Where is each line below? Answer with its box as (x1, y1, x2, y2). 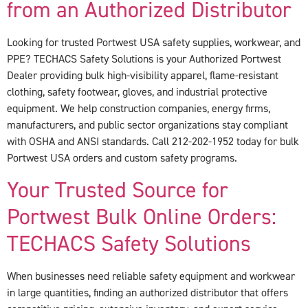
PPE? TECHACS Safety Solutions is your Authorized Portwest (7, 52, 281, 67)
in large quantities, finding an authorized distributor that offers (7, 285, 288, 300)
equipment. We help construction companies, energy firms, (7, 102, 270, 116)
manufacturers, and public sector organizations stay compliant (7, 118, 288, 133)
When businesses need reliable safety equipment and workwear (7, 269, 295, 283)
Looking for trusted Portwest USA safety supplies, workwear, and (7, 36, 300, 50)
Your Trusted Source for (7, 176, 228, 204)
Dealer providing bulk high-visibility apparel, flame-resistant (7, 69, 278, 83)
